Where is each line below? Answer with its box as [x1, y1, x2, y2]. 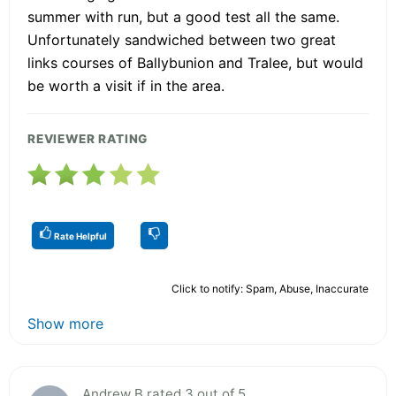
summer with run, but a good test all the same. [27, 7, 339, 26]
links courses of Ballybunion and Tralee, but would [27, 53, 363, 72]
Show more [27, 314, 103, 332]
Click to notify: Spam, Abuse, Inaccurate [171, 281, 369, 295]
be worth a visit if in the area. [27, 76, 225, 95]
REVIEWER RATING [27, 131, 148, 146]
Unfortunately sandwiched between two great [27, 30, 336, 49]
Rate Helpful [52, 230, 107, 241]
